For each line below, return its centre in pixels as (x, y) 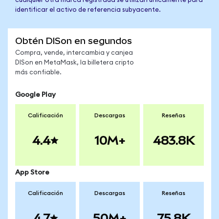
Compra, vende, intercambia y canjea (74, 53)
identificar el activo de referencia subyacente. (88, 10)
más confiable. (38, 73)
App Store (32, 173)
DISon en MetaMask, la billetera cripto (75, 63)
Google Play (35, 95)
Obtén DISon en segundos (74, 41)
